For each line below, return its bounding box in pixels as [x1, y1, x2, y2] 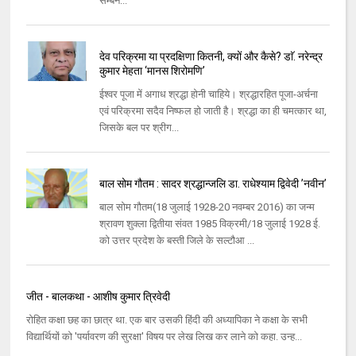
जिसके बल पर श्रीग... [99, 122, 179, 134]
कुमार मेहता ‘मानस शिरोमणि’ [99, 64, 205, 78]
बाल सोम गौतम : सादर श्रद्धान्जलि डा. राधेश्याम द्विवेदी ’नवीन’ [99, 177, 327, 191]
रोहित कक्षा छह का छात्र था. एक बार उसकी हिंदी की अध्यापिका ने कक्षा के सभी [26, 314, 308, 327]
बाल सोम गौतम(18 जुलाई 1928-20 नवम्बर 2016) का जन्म [99, 201, 315, 214]
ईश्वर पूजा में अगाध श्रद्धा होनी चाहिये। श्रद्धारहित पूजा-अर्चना [99, 88, 318, 101]
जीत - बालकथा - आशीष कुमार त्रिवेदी [26, 290, 171, 304]
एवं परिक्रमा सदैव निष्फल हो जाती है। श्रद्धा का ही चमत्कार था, [99, 105, 327, 118]
